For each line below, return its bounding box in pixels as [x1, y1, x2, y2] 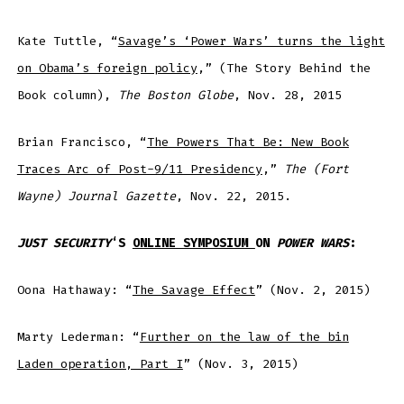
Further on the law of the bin [139, 328, 349, 344]
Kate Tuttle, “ [16, 33, 118, 50]
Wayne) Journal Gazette [16, 188, 176, 205]
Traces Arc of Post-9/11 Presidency [16, 161, 262, 178]
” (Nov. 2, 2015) [254, 281, 371, 298]
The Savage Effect [132, 281, 255, 298]
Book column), [16, 87, 118, 104]
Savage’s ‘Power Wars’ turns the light [117, 33, 385, 50]
